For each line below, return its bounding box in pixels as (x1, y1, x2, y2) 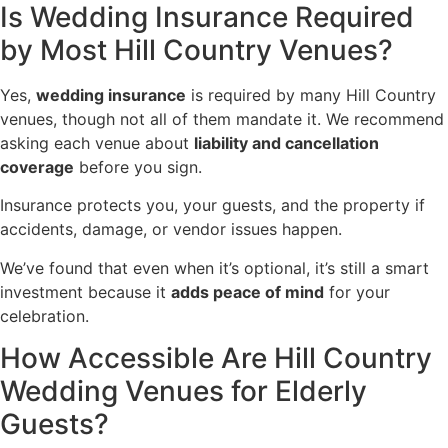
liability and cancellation (194, 132, 379, 153)
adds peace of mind (171, 281, 324, 302)
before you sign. (74, 156, 202, 177)
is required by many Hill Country (186, 84, 436, 105)
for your (324, 281, 390, 302)
